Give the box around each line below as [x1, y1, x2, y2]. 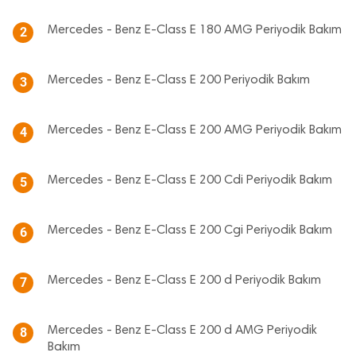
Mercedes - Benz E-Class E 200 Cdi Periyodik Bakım [48, 174, 332, 187]
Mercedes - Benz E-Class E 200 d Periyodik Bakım [48, 274, 321, 287]
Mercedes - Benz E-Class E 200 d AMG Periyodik [48, 324, 317, 337]
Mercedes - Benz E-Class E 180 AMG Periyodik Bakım [48, 24, 342, 37]
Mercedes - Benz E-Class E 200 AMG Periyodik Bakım [48, 124, 342, 137]
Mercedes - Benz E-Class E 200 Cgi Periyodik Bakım [48, 224, 332, 237]
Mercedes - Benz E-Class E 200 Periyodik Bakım [48, 74, 310, 87]
